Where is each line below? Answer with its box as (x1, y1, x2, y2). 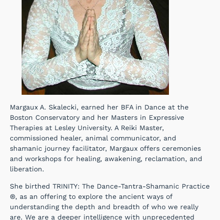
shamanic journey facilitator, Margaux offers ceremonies (10, 144, 201, 153)
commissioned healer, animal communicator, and (10, 134, 176, 142)
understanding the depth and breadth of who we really (10, 203, 198, 211)
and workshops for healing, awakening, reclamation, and (10, 155, 202, 163)
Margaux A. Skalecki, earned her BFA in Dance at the (10, 103, 189, 111)
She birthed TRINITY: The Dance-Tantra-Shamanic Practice (10, 182, 210, 191)
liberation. (10, 165, 44, 173)
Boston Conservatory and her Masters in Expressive (10, 113, 184, 122)
